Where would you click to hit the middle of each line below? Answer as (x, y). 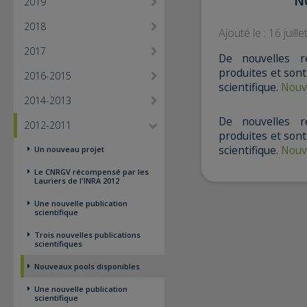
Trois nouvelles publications (87, 235)
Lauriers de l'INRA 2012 (77, 181)
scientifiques (58, 244)
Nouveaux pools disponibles (87, 266)
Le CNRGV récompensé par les (91, 172)
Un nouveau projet (69, 149)
